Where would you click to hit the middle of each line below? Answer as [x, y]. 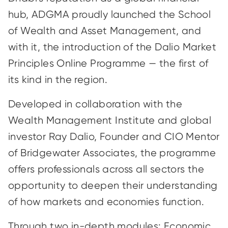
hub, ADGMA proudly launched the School [110, 15]
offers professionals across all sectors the [106, 169]
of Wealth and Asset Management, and [105, 31]
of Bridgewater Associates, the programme [112, 153]
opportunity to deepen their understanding [113, 186]
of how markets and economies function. [108, 202]
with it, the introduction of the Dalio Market [112, 47]
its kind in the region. [59, 80]
